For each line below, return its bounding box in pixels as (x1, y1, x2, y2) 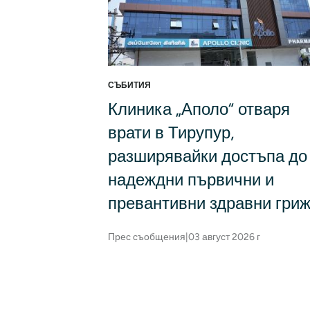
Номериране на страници (107, 277, 278, 294)
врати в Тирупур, (108, 122, 234, 143)
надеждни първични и (108, 170, 274, 190)
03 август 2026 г (188, 231, 260, 244)
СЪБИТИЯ (108, 80, 151, 91)
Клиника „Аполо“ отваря (108, 99, 290, 120)
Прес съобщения (108, 231, 185, 244)
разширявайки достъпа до (108, 146, 307, 167)
